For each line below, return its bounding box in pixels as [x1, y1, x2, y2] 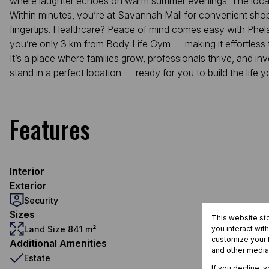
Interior [10, 165, 44, 177]
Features [10, 111, 90, 147]
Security [24, 195, 58, 205]
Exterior [10, 180, 47, 192]
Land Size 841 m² [24, 223, 96, 234]
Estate [24, 252, 50, 263]
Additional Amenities [10, 237, 107, 249]
